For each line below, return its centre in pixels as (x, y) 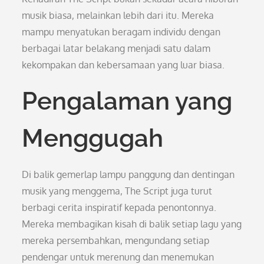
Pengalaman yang (127, 101)
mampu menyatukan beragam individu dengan (121, 32)
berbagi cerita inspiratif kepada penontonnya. (119, 207)
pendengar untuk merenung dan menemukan (118, 257)
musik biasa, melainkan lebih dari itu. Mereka (118, 15)
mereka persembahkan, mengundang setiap (116, 240)
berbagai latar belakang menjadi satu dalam (116, 48)
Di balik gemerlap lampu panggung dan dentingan (128, 174)
